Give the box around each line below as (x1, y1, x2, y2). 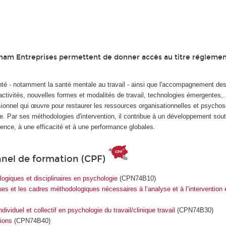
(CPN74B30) (175, 206, 215, 214)
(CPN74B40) (12, 217, 50, 225)
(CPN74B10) (117, 175, 158, 183)
